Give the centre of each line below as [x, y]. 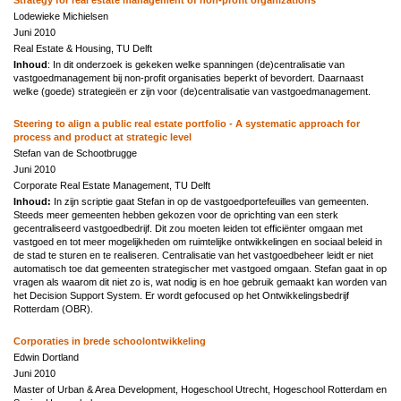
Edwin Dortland [46, 357]
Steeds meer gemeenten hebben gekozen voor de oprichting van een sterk [176, 214]
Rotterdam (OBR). [53, 308]
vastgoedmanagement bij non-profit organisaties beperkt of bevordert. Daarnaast [188, 77]
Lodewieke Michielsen [61, 16]
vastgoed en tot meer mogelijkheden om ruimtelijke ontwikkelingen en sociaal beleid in [198, 241]
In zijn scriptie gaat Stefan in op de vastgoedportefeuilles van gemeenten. [211, 201]
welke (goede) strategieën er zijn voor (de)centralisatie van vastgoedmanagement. [192, 91]
